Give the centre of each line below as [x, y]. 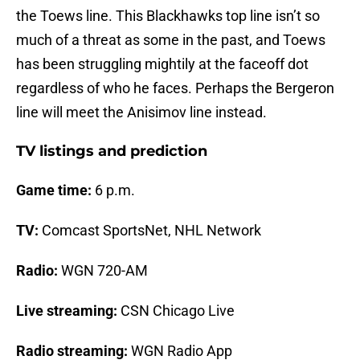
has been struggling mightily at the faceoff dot [162, 64]
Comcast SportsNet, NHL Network [150, 231]
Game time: [54, 190]
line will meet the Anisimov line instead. [141, 112]
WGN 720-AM [103, 271]
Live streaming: [67, 311]
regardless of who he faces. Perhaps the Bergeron [175, 88]
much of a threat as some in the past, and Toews [171, 40]
